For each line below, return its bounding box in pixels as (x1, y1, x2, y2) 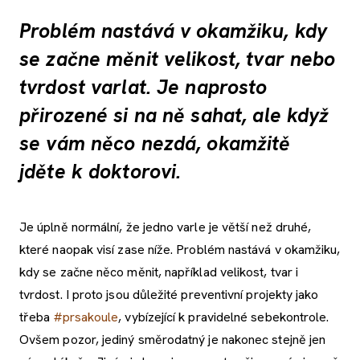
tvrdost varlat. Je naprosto (19, 74, 268, 101)
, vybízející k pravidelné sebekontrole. (118, 308, 329, 325)
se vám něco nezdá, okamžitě (19, 130, 291, 157)
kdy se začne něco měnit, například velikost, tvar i (19, 263, 299, 280)
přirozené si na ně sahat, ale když (19, 102, 329, 129)
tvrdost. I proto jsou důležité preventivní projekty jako (19, 285, 319, 303)
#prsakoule (53, 308, 119, 325)
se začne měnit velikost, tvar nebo (19, 46, 336, 73)
